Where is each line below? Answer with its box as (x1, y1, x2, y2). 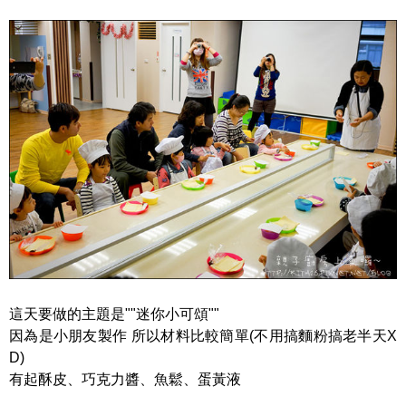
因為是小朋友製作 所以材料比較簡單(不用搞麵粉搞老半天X (9, 327, 397, 343)
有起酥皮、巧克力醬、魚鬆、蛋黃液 (9, 371, 241, 387)
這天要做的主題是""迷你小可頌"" (9, 305, 219, 322)
